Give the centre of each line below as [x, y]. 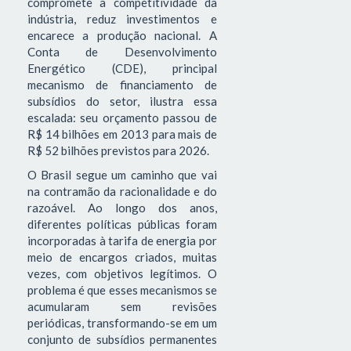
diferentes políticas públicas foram [122, 224]
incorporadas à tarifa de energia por [122, 241]
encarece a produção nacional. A [122, 35]
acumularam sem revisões [122, 307]
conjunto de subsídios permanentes [122, 340]
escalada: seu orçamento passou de [122, 117]
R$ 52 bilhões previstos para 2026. [118, 150]
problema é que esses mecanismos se [122, 290]
